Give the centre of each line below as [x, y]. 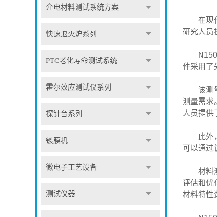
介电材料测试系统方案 [83, 7]
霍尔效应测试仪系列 [79, 87]
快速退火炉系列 [72, 34]
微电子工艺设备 [72, 167]
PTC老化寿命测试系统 [82, 61]
